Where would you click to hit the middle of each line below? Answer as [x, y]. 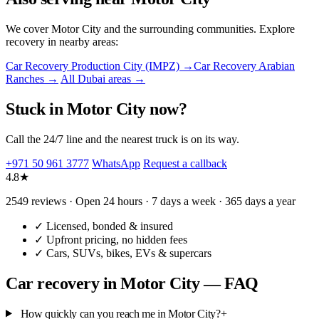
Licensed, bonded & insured [108, 226]
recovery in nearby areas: [62, 41]
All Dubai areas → [103, 78]
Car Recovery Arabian [244, 66]
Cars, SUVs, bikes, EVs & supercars [127, 253]
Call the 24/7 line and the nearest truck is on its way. [122, 139]
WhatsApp [116, 163]
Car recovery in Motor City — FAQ [132, 283]
